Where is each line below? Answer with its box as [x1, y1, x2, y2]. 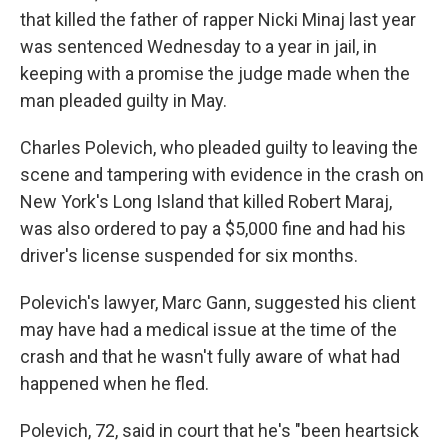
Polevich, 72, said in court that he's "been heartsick [20, 420, 419, 441]
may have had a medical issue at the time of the [20, 319, 397, 340]
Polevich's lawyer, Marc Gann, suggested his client [20, 292, 416, 313]
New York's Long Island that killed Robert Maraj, [20, 191, 392, 212]
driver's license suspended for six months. [20, 245, 358, 266]
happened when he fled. [20, 373, 209, 394]
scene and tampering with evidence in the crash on [20, 164, 424, 185]
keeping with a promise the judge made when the [20, 63, 410, 84]
